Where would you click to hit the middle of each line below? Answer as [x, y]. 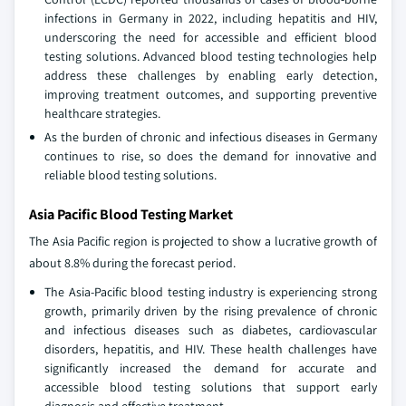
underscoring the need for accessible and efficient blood [211, 37]
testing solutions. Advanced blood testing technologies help [211, 56]
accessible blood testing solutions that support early [211, 387]
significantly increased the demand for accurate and [211, 367]
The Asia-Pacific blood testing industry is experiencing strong [211, 291]
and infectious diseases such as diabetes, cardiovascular [211, 329]
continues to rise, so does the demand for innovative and [211, 155]
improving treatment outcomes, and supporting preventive [211, 94]
